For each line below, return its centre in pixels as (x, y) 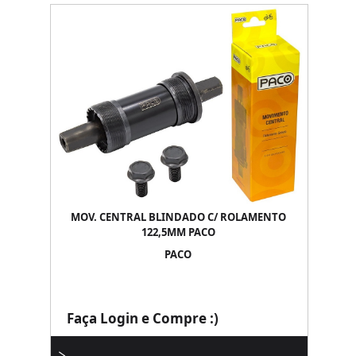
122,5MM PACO (178, 232)
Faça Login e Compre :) (143, 318)
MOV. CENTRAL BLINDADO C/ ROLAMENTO (178, 217)
